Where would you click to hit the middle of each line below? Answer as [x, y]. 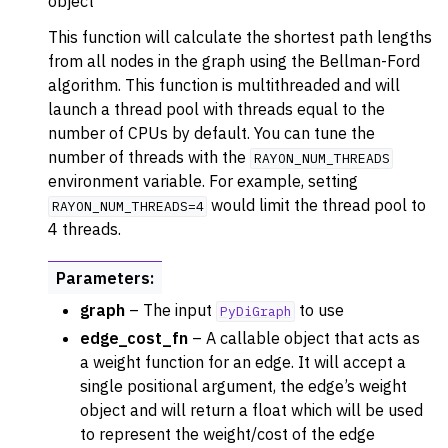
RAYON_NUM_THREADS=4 [127, 206]
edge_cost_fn [134, 338]
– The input [170, 310]
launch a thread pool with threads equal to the [216, 109]
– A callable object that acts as [304, 338]
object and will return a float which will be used [251, 410]
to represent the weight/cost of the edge [227, 434]
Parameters [103, 278]
